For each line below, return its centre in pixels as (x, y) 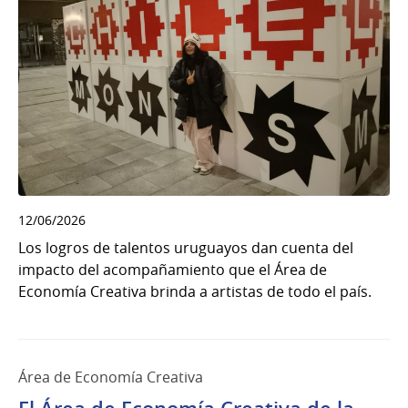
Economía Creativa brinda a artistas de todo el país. (195, 292)
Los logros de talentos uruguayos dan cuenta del (186, 248)
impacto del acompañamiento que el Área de (173, 270)
